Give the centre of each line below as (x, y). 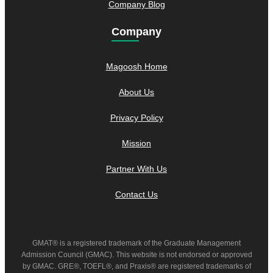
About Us (136, 92)
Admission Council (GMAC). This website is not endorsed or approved (136, 254)
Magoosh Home (136, 66)
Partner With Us (136, 168)
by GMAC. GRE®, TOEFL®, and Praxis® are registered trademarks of (136, 266)
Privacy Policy (136, 117)
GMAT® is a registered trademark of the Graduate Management (136, 243)
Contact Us (136, 194)
